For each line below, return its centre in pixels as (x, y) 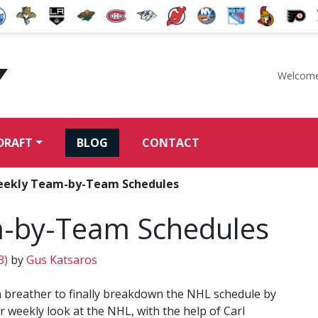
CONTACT (171, 142)
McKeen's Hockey (69, 93)
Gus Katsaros (60, 259)
